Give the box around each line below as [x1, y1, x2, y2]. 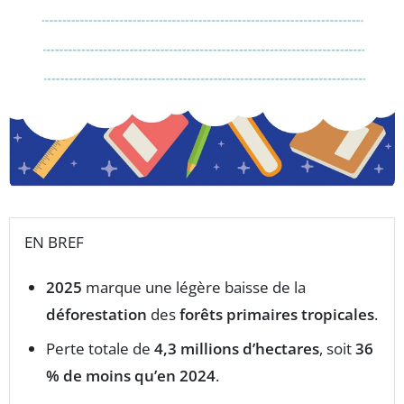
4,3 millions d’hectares [154, 338, 319, 359]
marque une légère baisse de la [82, 277, 306, 298]
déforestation [46, 304, 147, 325]
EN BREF [24, 232, 84, 252]
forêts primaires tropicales [179, 304, 374, 325]
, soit [319, 338, 355, 359]
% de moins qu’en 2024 [46, 365, 216, 386]
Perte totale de [46, 338, 154, 359]
